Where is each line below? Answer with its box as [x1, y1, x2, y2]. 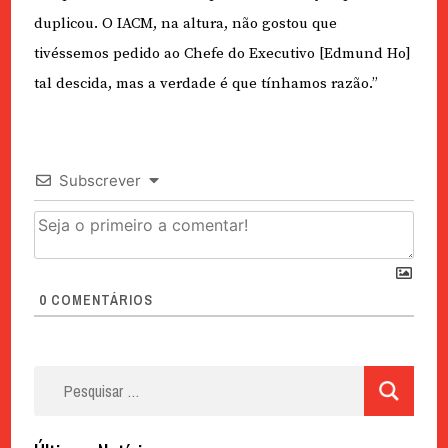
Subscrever [58, 171, 141, 191]
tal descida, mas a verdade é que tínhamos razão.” [33, 74, 378, 94]
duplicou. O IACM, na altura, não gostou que [33, 14, 337, 34]
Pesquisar [32, 367, 106, 388]
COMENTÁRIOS [46, 291, 153, 310]
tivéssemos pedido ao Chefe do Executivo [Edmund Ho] [33, 44, 411, 64]
